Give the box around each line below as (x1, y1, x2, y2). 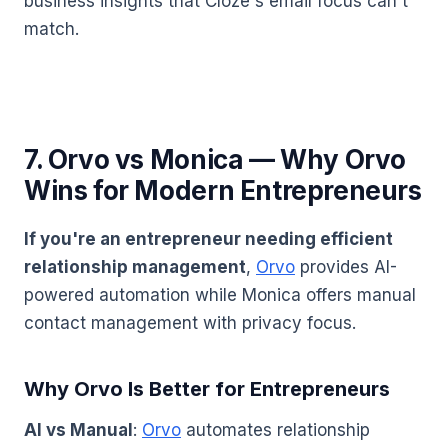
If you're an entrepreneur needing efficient (24, 229, 393, 250)
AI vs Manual (24, 420, 133, 441)
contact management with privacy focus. (24, 313, 356, 334)
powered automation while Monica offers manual (24, 285, 416, 306)
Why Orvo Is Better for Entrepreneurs (24, 377, 390, 402)
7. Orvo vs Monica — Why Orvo (24, 143, 407, 175)
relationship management (24, 257, 246, 278)
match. (24, 18, 79, 39)
